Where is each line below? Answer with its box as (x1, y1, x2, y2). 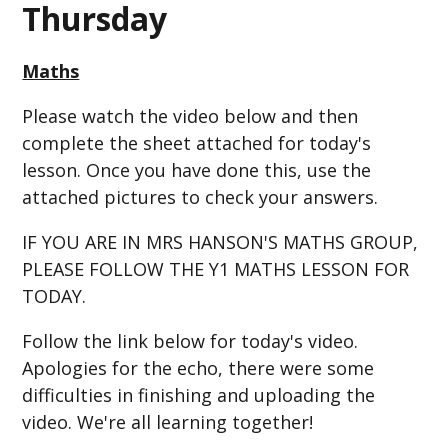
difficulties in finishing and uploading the (22, 382, 376, 407)
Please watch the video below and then (22, 103, 359, 128)
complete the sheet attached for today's (22, 130, 372, 155)
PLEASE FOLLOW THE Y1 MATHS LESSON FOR (22, 256, 410, 281)
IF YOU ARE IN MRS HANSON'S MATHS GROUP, (22, 229, 419, 254)
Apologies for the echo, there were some (22, 355, 375, 380)
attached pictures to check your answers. (22, 184, 384, 209)
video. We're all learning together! (22, 409, 314, 434)
